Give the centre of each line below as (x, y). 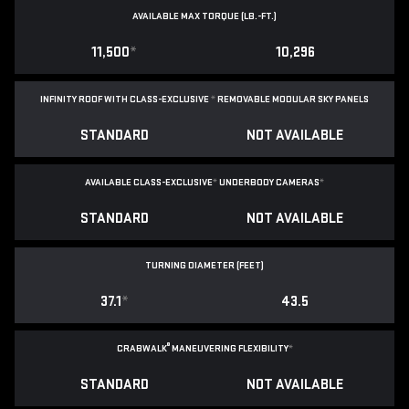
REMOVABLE (244, 100)
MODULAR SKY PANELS (320, 100)
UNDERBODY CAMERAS (269, 183)
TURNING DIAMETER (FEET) (204, 266)
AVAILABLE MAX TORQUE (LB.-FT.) (204, 16)
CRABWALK (142, 349)
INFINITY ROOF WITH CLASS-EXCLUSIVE (126, 100)
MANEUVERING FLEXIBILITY (229, 349)
